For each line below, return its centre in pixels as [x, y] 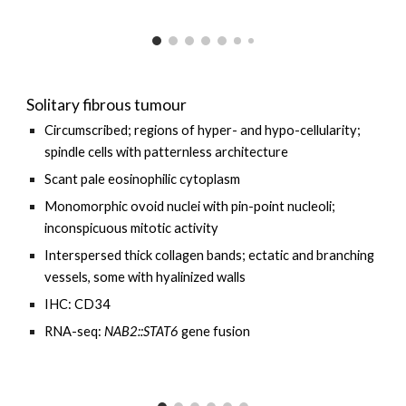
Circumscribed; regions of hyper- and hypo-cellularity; [203, 130]
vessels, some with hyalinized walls [145, 277]
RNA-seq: [75, 331]
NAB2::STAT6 [142, 331]
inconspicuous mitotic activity [133, 228]
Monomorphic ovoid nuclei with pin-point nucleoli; [190, 206]
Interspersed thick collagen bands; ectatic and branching [210, 255]
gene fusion [215, 331]
